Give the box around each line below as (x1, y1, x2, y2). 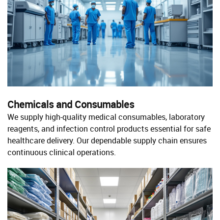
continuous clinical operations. (7, 147, 116, 158)
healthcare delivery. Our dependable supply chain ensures (7, 135, 207, 146)
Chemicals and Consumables (7, 98, 134, 111)
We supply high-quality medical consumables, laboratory (7, 111, 205, 122)
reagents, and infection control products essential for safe (7, 123, 211, 134)
